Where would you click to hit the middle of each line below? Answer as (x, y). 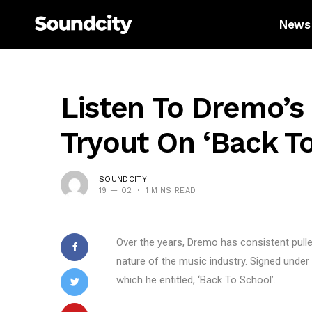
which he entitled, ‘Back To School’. (196, 280)
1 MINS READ (171, 190)
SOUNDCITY (123, 179)
